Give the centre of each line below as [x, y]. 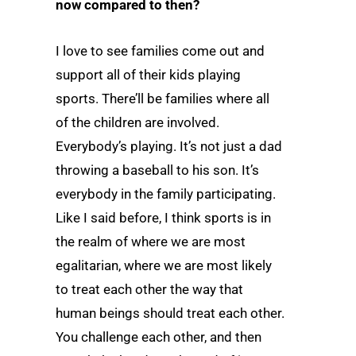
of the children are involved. [137, 122]
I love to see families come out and [160, 50]
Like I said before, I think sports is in [163, 217]
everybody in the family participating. [166, 193]
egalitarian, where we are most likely [164, 265]
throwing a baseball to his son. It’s [157, 170]
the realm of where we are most [151, 241]
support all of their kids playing [148, 74]
